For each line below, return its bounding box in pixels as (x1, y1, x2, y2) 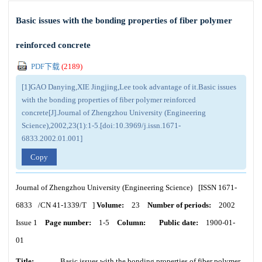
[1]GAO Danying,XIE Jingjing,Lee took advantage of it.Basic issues (22, 82, 236, 91)
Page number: (45, 218, 91, 227)
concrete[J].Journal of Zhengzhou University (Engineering (22, 108, 206, 117)
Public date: (159, 218, 198, 227)
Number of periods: (147, 201, 211, 209)
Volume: (96, 201, 124, 209)
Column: (117, 218, 146, 227)
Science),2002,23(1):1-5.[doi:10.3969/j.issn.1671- (22, 121, 181, 130)
